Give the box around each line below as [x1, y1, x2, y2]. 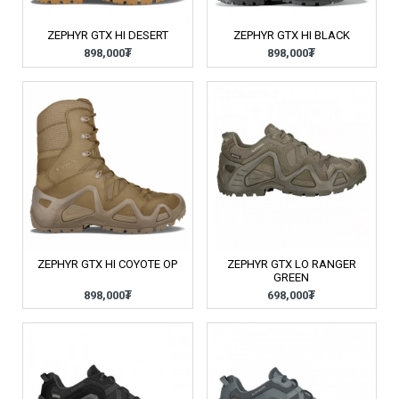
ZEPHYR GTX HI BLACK [232, 28, 350, 42]
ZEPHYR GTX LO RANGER [226, 256, 356, 271]
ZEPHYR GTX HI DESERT [46, 28, 168, 42]
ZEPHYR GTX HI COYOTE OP [37, 256, 178, 271]
